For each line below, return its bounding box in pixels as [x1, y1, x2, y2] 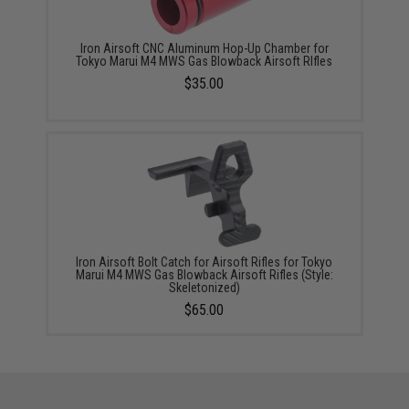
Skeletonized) [168, 279, 240, 295]
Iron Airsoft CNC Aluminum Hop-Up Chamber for [79, 40, 329, 56]
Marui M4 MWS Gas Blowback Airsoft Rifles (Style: [75, 267, 333, 282]
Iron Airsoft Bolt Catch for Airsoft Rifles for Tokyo [76, 254, 333, 269]
